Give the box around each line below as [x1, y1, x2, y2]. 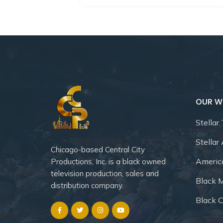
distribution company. [51, 180, 123, 190]
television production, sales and [51, 168, 159, 178]
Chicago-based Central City [51, 144, 145, 154]
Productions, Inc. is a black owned [51, 156, 166, 166]
